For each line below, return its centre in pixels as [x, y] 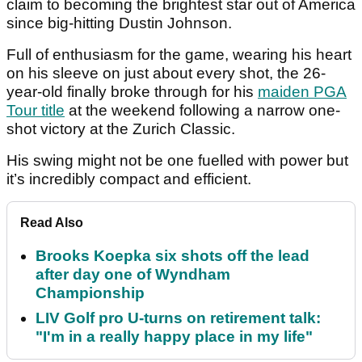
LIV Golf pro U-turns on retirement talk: [178, 318]
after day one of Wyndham [133, 275]
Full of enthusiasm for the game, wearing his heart [179, 55]
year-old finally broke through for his [132, 92]
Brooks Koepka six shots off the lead [173, 256]
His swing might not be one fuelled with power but [177, 161]
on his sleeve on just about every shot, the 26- [166, 74]
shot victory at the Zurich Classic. [121, 129]
